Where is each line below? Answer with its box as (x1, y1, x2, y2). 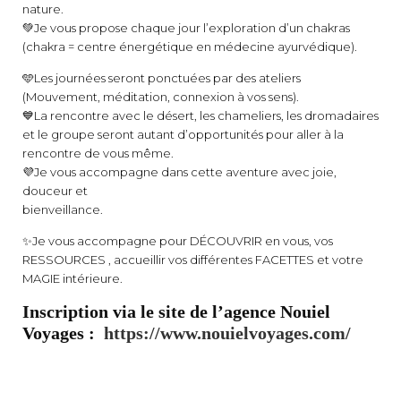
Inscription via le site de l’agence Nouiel (22, 302, 330, 322)
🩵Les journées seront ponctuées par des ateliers (22, 71, 301, 86)
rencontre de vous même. (22, 146, 174, 161)
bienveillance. (22, 202, 103, 218)
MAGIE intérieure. (22, 271, 125, 286)
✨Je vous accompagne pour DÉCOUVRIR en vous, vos (22, 234, 333, 249)
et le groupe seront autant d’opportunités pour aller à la (22, 127, 344, 142)
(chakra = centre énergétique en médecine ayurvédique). (22, 39, 357, 55)
